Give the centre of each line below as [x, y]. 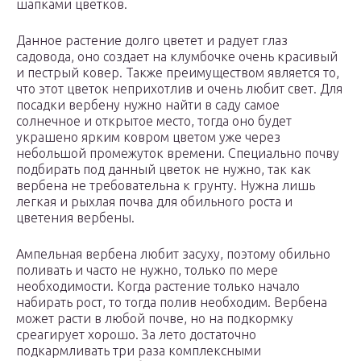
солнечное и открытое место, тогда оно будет [154, 121]
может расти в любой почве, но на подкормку [155, 319]
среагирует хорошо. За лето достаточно [136, 335]
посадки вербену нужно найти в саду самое [148, 105]
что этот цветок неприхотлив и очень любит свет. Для [179, 89]
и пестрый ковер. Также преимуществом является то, [178, 73]
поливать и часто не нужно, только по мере [147, 270]
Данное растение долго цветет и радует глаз [152, 41]
